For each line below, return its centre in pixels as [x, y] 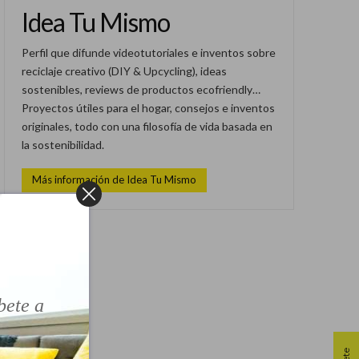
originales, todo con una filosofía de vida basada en [147, 126]
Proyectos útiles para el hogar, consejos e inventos [148, 107]
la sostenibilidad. [63, 144]
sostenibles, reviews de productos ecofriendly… [141, 89]
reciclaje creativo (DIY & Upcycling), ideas [124, 71]
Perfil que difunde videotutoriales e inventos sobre [148, 52]
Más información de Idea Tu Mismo [114, 180]
